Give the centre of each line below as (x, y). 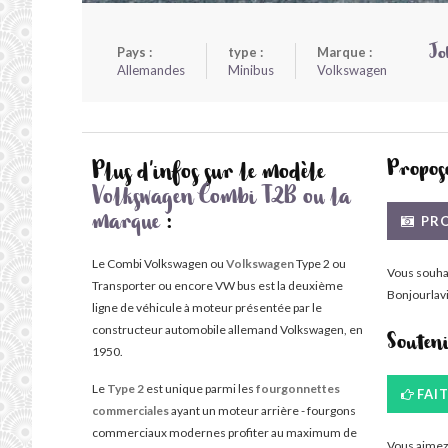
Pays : (134, 52)
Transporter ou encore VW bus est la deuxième (217, 285)
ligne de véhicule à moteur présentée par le (207, 307)
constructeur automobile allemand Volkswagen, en (227, 329)
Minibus (251, 70)
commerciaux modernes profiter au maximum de (224, 432)
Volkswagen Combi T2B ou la (221, 200)
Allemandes (151, 70)
